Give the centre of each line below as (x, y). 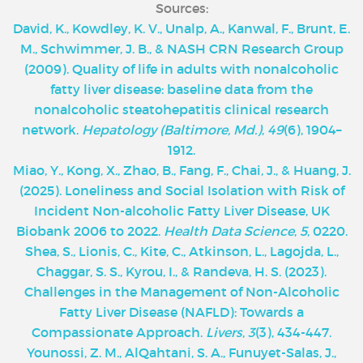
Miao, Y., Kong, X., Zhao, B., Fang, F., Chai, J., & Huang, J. (181, 170)
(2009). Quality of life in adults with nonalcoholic (181, 68)
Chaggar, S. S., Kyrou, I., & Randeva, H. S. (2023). (181, 271)
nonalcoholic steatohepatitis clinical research (181, 109)
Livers (224, 332)
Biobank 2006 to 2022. (90, 231)
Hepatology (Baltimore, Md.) (172, 129)
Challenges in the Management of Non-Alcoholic (181, 291)
